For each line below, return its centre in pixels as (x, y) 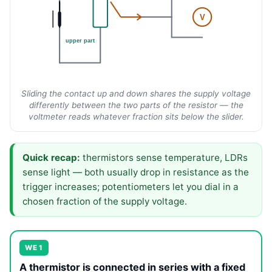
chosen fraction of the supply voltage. (105, 201)
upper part (80, 40)
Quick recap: (51, 157)
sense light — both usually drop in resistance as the (136, 172)
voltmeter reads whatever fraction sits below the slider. (136, 116)
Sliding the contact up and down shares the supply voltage (136, 93)
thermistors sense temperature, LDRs (164, 157)
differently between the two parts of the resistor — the (136, 105)
